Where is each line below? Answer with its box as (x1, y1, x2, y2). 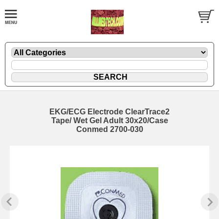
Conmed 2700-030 (76, 125, 143, 133)
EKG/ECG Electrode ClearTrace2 (49, 107, 170, 116)
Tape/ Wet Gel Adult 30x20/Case (51, 116, 168, 125)
